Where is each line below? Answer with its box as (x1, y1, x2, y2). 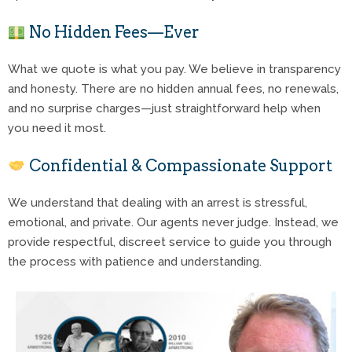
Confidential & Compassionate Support (25, 156, 332, 175)
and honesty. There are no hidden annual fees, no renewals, (8, 81, 339, 96)
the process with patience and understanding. (8, 254, 262, 269)
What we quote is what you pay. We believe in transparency (8, 61, 341, 76)
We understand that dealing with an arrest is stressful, (8, 195, 307, 210)
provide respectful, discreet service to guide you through (8, 234, 332, 249)
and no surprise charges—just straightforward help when (8, 101, 321, 115)
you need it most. (8, 120, 106, 135)
